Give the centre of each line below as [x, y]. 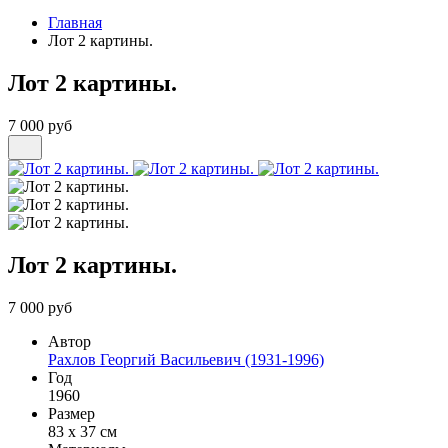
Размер [71, 413]
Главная [75, 23]
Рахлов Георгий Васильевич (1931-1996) [186, 359]
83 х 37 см [82, 431]
